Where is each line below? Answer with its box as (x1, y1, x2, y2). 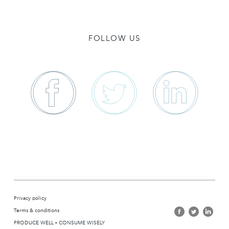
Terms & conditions (13, 207, 59, 213)
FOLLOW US (88, 33, 141, 43)
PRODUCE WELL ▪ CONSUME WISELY (13, 219, 105, 225)
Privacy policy (13, 195, 47, 201)
